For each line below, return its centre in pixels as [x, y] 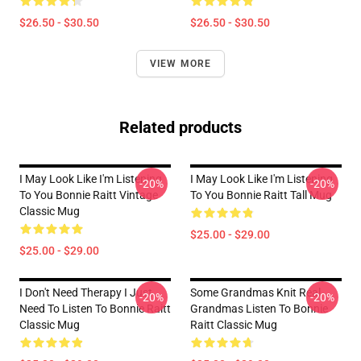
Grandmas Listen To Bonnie [259, 309]
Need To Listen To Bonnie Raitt [95, 309]
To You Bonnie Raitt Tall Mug [261, 195]
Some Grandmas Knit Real [255, 293]
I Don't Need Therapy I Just [86, 293]
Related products [180, 127]
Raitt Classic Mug [234, 325]
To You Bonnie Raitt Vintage [89, 195]
